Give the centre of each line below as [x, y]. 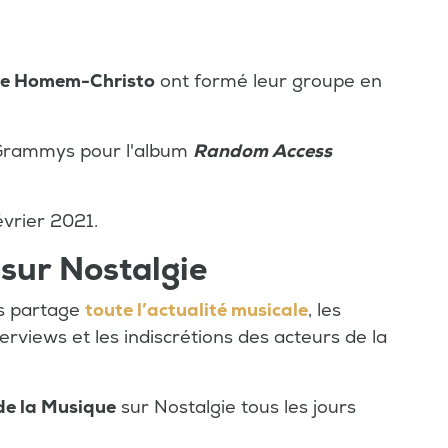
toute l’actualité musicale [196, 310]
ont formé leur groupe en [268, 81]
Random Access [262, 151]
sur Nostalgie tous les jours [236, 407]
